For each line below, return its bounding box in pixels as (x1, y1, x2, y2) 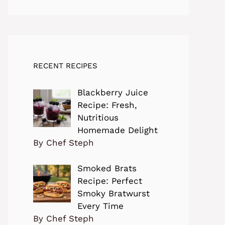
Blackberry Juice (77, 87, 148, 98)
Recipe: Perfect (77, 175, 142, 186)
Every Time (77, 200, 124, 211)
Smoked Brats (77, 163, 137, 173)
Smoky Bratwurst (77, 188, 150, 198)
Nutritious (77, 113, 119, 123)
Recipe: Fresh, (77, 100, 137, 110)
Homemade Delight (77, 125, 158, 136)
